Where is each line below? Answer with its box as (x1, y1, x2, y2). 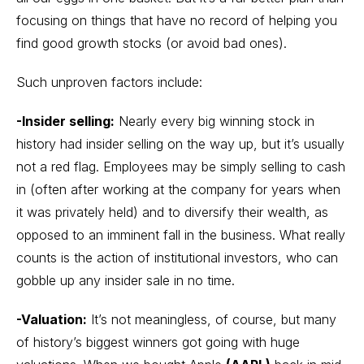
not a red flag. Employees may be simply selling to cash (16, 158, 345, 175)
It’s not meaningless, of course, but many (87, 311, 336, 327)
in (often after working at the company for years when (16, 181, 340, 197)
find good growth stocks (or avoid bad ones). (16, 35, 287, 51)
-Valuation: (16, 311, 87, 327)
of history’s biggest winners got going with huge (16, 334, 300, 350)
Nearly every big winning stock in (115, 113, 314, 129)
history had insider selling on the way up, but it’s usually (16, 136, 344, 152)
